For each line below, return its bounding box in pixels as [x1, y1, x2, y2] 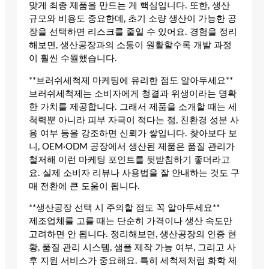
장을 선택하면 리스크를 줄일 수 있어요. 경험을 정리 [29, 28, 237, 37]
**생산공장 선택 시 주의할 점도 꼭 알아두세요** [29, 204, 220, 213]
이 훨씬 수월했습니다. [29, 54, 117, 64]
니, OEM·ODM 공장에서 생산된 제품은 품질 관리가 [29, 142, 235, 151]
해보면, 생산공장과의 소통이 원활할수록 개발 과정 [29, 41, 232, 50]
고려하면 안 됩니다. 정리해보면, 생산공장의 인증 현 [29, 230, 237, 240]
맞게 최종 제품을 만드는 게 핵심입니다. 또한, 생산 [29, 1, 230, 11]
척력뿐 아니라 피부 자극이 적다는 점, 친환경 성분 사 [29, 115, 239, 125]
